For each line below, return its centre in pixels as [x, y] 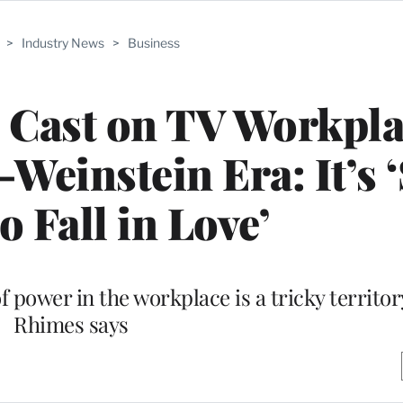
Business [153, 43]
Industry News [63, 43]
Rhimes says [71, 323]
